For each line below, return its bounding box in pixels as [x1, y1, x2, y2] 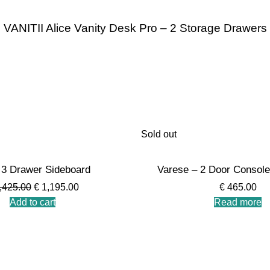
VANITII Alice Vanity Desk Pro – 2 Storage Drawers [3, 22, 267, 34]
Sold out [141, 129, 177, 139]
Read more [214, 197, 262, 207]
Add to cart [9, 197, 55, 207]
